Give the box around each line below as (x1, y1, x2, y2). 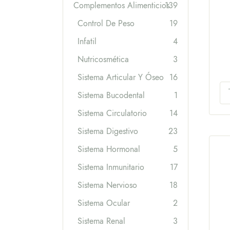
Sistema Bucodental (78, 89, 145, 102)
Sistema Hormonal (78, 143, 140, 156)
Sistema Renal (78, 215, 125, 227)
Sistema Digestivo (78, 125, 138, 138)
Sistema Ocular (78, 197, 130, 209)
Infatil (78, 35, 97, 48)
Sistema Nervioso (78, 179, 137, 191)
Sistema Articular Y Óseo (78, 71, 164, 84)
